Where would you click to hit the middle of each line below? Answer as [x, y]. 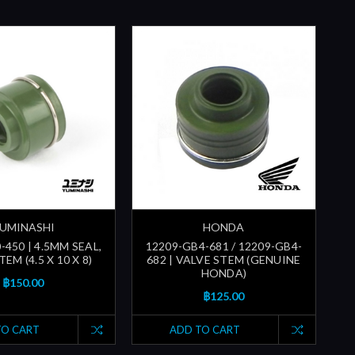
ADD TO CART [205, 330]
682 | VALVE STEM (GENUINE [224, 260]
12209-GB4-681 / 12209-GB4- [224, 246]
